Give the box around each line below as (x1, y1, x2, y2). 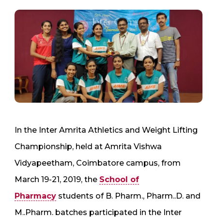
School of (99, 174, 139, 184)
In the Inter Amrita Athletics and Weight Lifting (15, 125, 198, 135)
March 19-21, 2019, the (15, 174, 99, 184)
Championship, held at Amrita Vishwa (15, 141, 162, 151)
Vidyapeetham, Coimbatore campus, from (15, 158, 181, 168)
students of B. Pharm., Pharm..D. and (56, 191, 201, 201)
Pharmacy (15, 191, 56, 201)
